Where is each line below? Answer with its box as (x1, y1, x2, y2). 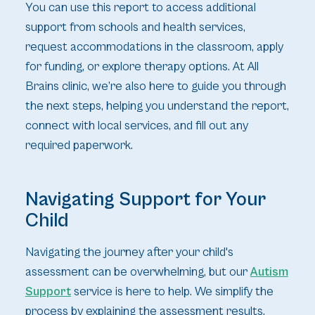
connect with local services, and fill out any (25, 118, 248, 133)
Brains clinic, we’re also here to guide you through (25, 79, 286, 94)
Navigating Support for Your (25, 188, 266, 211)
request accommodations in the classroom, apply (25, 39, 283, 54)
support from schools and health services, (25, 20, 245, 34)
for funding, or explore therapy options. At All (25, 59, 259, 74)
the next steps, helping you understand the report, (25, 98, 289, 113)
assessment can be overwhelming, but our (25, 264, 250, 279)
